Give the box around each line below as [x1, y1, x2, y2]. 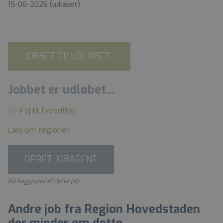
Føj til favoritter [18, 105, 76, 116]
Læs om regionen [8, 124, 71, 135]
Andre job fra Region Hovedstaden [8, 201, 200, 217]
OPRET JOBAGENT [24, 153, 98, 165]
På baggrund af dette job [8, 176, 79, 185]
